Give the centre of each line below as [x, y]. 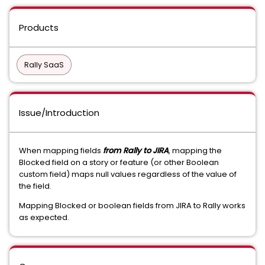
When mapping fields [61, 151]
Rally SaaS [44, 65]
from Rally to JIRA [136, 151]
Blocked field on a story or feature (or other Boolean [119, 162]
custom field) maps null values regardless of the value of [128, 174]
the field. [37, 186]
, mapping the [195, 151]
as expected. [46, 217]
